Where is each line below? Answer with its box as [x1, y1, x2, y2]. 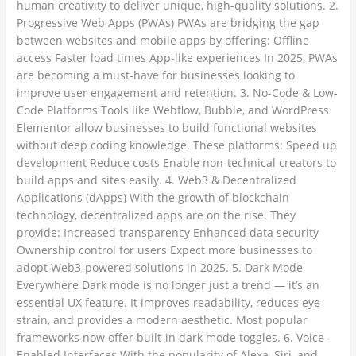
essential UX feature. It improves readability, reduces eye [17, 295, 321, 311]
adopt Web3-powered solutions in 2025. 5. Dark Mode [17, 260, 304, 276]
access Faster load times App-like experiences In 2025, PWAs [17, 50, 339, 66]
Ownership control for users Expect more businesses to [17, 242, 313, 258]
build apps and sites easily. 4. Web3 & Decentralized [17, 172, 297, 188]
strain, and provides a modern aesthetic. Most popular [17, 312, 308, 328]
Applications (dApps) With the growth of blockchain [17, 190, 290, 206]
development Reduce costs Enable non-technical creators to [17, 155, 337, 171]
